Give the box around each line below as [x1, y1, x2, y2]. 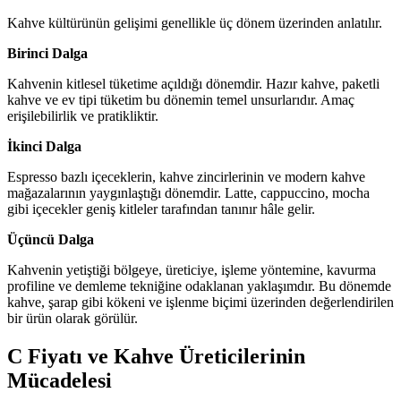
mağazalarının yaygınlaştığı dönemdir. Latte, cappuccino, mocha [7, 184, 370, 200]
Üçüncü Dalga [7, 231, 94, 247]
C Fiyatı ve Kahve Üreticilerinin [7, 344, 305, 368]
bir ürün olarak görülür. [7, 310, 138, 326]
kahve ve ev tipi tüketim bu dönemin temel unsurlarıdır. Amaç [7, 91, 354, 107]
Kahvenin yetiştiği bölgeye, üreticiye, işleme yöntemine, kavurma [7, 261, 376, 277]
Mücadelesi [7, 368, 112, 392]
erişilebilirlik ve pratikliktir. [7, 107, 158, 124]
